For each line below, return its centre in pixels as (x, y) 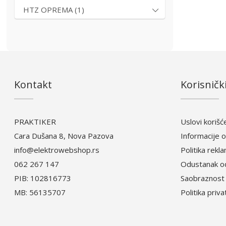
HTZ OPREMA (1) (54, 10)
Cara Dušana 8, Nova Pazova (64, 136)
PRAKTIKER (35, 122)
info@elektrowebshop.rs (57, 150)
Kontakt (33, 84)
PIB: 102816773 (43, 178)
